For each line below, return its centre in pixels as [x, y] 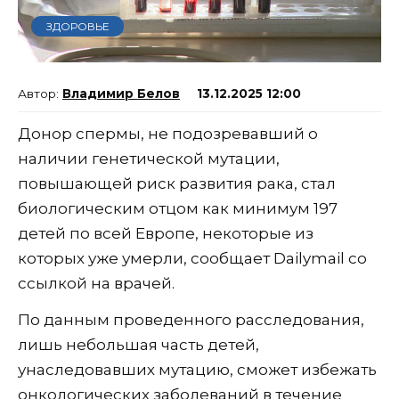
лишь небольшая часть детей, [138, 345]
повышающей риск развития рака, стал [177, 184]
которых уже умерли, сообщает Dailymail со [192, 259]
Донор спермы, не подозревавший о [168, 134]
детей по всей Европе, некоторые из [166, 234]
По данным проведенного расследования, [191, 320]
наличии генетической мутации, [149, 159]
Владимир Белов [121, 94]
